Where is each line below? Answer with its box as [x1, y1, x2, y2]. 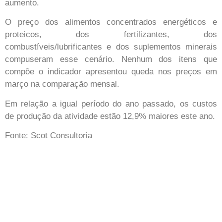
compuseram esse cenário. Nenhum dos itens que [5, 55, 217, 64]
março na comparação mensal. [5, 79, 119, 89]
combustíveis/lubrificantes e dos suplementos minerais [5, 42, 217, 52]
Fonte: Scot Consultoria [5, 131, 92, 141]
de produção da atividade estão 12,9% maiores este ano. [5, 111, 215, 121]
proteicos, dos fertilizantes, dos [5, 30, 217, 40]
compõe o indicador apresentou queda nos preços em [5, 67, 217, 77]
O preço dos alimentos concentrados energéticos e [5, 17, 217, 27]
